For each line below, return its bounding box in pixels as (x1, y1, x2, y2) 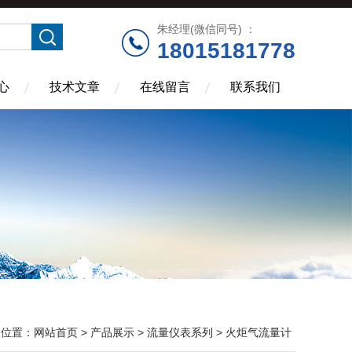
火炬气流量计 (225, 326, 291, 339)
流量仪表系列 (147, 326, 213, 339)
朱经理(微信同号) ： (157, 23, 256, 35)
